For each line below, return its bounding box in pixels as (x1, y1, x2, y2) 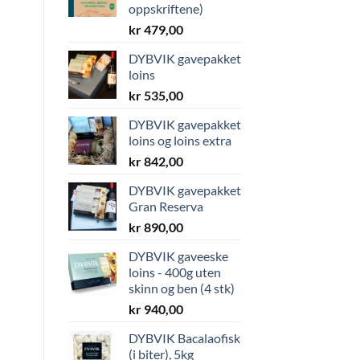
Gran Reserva (128, 198, 203, 214)
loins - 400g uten (128, 264, 221, 280)
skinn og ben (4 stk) (128, 280, 235, 296)
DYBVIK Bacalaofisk (128, 329, 240, 346)
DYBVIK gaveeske (128, 247, 228, 264)
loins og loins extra (128, 132, 231, 148)
